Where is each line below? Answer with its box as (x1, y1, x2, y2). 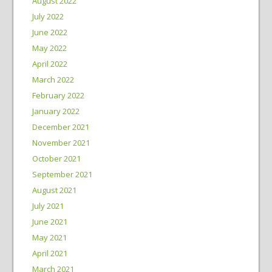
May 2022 (32, 42, 67, 53)
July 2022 (32, 11, 64, 22)
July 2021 (32, 200, 64, 211)
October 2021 (32, 153, 81, 164)
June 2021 (32, 216, 67, 227)
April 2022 (32, 58, 67, 69)
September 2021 (32, 169, 92, 180)
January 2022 (32, 106, 80, 117)
